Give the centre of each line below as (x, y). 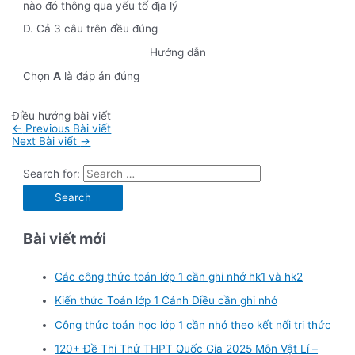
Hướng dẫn (177, 52)
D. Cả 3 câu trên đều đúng (91, 29)
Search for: (52, 174)
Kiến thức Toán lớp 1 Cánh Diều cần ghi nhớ (166, 301)
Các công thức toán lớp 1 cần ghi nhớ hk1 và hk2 (179, 277)
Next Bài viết (46, 141)
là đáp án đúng (101, 76)
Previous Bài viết (67, 128)
